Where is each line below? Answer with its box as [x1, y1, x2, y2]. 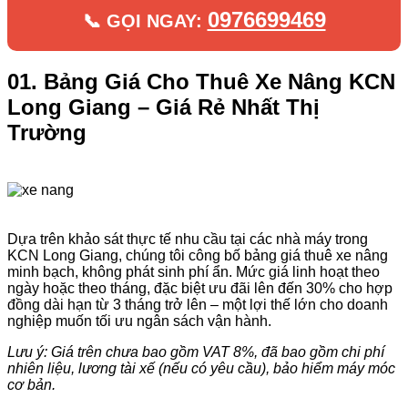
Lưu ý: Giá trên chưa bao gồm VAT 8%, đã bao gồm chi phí [7, 343, 384, 360]
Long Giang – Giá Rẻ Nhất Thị [7, 94, 320, 119]
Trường [7, 119, 87, 145]
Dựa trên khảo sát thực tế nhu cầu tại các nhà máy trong [7, 230, 368, 247]
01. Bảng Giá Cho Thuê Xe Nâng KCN [7, 68, 395, 94]
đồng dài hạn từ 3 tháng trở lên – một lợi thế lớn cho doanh [7, 296, 388, 312]
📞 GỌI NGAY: [82, 10, 208, 31]
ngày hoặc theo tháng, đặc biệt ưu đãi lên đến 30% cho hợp [7, 280, 393, 296]
